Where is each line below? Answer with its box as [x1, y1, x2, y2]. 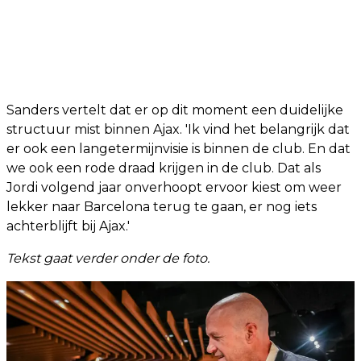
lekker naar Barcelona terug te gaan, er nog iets [6, 198, 317, 214]
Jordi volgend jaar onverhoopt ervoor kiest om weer [6, 179, 342, 195]
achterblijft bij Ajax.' [6, 218, 130, 234]
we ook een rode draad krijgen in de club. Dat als [6, 160, 321, 176]
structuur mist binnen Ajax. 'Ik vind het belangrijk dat [6, 121, 350, 137]
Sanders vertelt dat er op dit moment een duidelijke [6, 102, 343, 118]
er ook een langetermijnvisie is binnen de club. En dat [6, 140, 351, 156]
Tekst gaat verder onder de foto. [6, 250, 210, 266]
